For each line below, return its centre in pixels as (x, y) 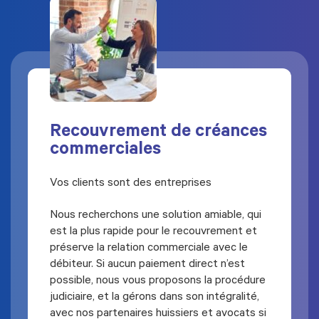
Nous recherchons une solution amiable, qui (156, 216)
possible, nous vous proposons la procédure (158, 282)
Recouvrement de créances (159, 134)
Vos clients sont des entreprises (131, 184)
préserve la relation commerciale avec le (149, 249)
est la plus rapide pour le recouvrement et (154, 232)
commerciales (106, 151)
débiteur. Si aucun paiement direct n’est (148, 265)
